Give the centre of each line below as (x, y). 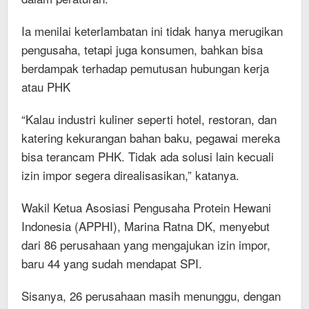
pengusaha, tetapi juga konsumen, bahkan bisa (142, 50)
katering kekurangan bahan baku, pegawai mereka (151, 138)
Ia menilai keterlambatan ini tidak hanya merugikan (152, 31)
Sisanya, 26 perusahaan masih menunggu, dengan (151, 296)
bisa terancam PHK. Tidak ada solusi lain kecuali (148, 157)
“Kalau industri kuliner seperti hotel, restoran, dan (149, 119)
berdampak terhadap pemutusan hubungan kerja (145, 68)
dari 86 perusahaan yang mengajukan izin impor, (146, 245)
